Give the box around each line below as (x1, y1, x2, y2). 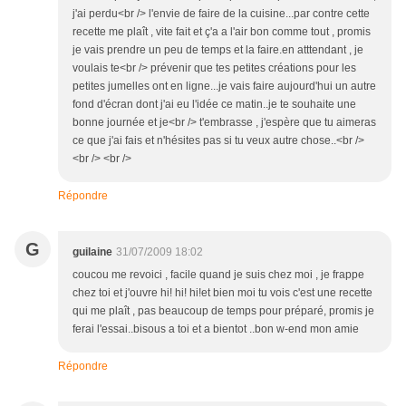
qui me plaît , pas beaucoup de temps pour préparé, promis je (72, 304, 374, 318)
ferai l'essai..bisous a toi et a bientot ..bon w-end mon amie (72, 323, 359, 336)
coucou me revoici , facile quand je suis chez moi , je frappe (72, 268, 364, 282)
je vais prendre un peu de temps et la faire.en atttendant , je (72, 43, 363, 57)
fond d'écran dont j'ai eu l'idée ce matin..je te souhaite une (72, 98, 356, 111)
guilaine (72, 246, 112, 259)
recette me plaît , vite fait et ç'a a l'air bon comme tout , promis (72, 25, 371, 39)
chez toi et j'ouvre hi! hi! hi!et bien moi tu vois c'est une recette (72, 286, 372, 300)
